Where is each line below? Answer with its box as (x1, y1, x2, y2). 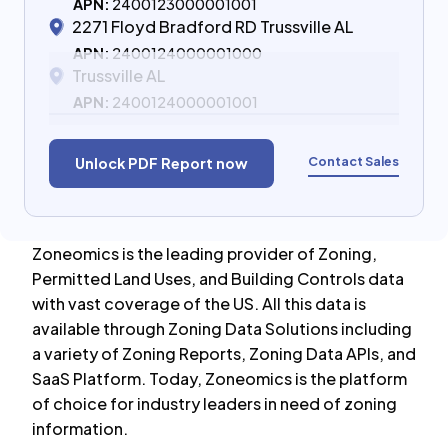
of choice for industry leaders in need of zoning (32, 393, 397, 414)
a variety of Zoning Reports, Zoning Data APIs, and (32, 343, 416, 364)
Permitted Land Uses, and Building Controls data (32, 268, 404, 289)
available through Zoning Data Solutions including (32, 318, 412, 339)
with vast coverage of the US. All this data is (32, 293, 366, 314)
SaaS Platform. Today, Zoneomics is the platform (32, 368, 407, 389)
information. (32, 418, 128, 439)
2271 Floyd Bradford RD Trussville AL (72, 16, 353, 37)
